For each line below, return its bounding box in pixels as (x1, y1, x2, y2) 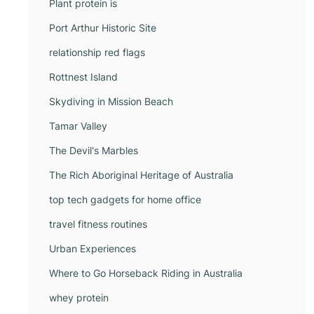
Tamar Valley (49, 120, 107, 132)
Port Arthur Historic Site (49, 22, 156, 34)
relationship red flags (49, 46, 145, 58)
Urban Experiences (49, 243, 136, 254)
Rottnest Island (49, 71, 118, 83)
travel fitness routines (49, 218, 147, 230)
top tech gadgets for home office (49, 193, 201, 205)
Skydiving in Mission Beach (49, 95, 173, 107)
